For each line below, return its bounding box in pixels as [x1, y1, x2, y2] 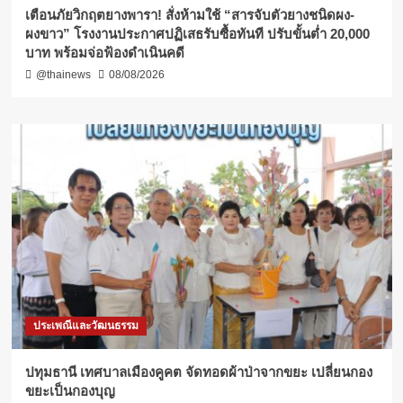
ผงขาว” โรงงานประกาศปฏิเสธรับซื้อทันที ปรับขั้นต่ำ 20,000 [24, 26, 370, 42]
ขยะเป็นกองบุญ [24, 383, 115, 399]
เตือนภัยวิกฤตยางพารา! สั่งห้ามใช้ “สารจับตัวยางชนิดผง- [24, 7, 354, 23]
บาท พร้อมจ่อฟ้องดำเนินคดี [24, 45, 184, 61]
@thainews [35, 68, 91, 82]
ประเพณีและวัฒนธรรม [32, 319, 139, 333]
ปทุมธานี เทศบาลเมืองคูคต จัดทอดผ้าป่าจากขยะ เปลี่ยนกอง [24, 364, 372, 381]
